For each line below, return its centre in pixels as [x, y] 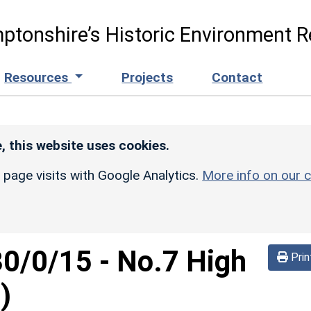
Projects [148, 77]
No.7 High [182, 261]
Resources [38, 77]
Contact [237, 77]
